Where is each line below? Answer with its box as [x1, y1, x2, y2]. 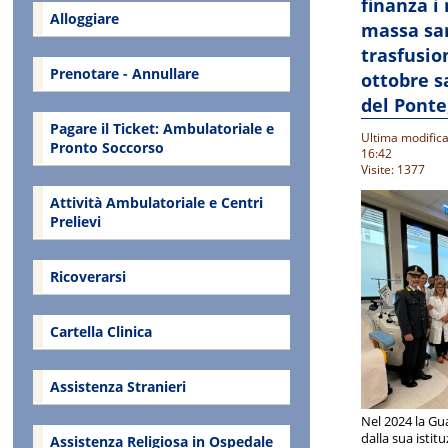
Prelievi [49, 211, 101, 231]
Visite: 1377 [360, 162, 425, 178]
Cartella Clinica [49, 322, 152, 342]
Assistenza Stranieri [49, 377, 186, 397]
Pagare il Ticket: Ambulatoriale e [49, 118, 274, 138]
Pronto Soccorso [49, 137, 164, 157]
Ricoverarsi [49, 267, 126, 286]
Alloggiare [49, 8, 119, 28]
